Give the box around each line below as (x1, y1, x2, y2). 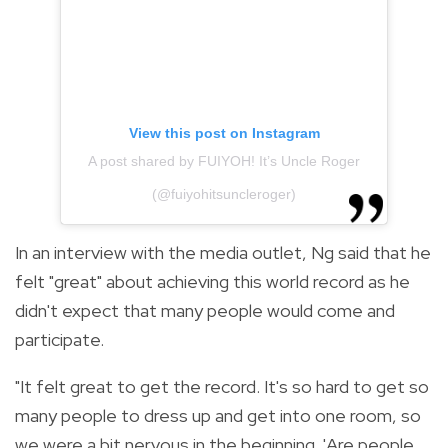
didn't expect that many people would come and (15, 299, 395, 323)
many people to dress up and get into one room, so (15, 404, 421, 428)
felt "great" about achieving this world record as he (15, 270, 410, 294)
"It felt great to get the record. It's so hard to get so (15, 375, 429, 399)
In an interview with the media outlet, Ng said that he (15, 241, 431, 265)
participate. (15, 328, 104, 352)
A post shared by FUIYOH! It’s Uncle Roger (88, 153, 360, 170)
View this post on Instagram (128, 125, 320, 142)
